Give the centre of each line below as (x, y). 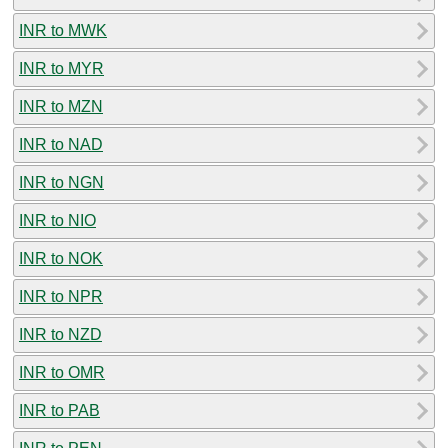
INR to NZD (60, 334)
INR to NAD (61, 144)
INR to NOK (61, 258)
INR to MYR (61, 68)
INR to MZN (61, 106)
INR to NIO (57, 220)
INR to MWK (63, 30)
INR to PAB (59, 410)
